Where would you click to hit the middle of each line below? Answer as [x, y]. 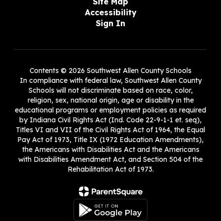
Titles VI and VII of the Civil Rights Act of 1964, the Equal [110, 130]
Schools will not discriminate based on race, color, [110, 90]
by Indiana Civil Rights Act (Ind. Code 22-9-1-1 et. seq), [110, 120]
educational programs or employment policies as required [110, 110]
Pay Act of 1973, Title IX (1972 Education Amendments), [110, 140]
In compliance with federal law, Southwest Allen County [110, 80]
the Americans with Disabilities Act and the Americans [110, 149]
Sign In [110, 23]
